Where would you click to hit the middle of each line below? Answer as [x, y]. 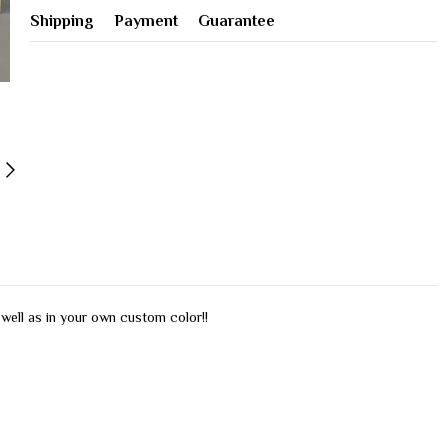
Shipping [62, 21]
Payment [146, 21]
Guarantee [236, 21]
